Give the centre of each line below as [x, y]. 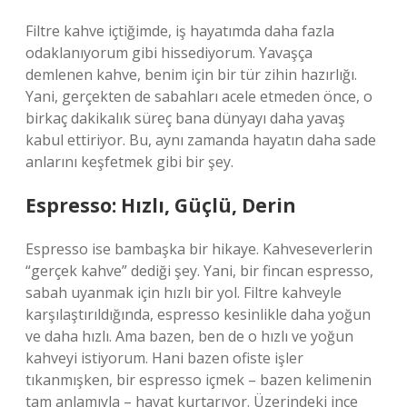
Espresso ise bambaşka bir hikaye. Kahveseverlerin [199, 249]
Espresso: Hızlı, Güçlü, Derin [161, 205]
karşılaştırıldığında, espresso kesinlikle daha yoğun [198, 314]
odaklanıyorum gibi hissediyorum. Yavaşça [169, 53]
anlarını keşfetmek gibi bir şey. [129, 162]
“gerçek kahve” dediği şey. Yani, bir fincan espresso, [199, 271]
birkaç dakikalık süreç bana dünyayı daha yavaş [185, 118]
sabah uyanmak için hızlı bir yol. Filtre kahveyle [184, 293]
